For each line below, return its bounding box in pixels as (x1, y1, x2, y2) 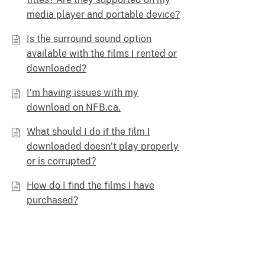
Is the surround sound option (27, 33, 151, 44)
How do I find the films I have (27, 179, 154, 191)
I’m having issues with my (27, 86, 138, 98)
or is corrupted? (27, 155, 96, 167)
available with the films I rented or (27, 47, 177, 59)
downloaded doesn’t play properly (27, 140, 179, 152)
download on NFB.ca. (27, 101, 121, 113)
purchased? (27, 194, 78, 206)
